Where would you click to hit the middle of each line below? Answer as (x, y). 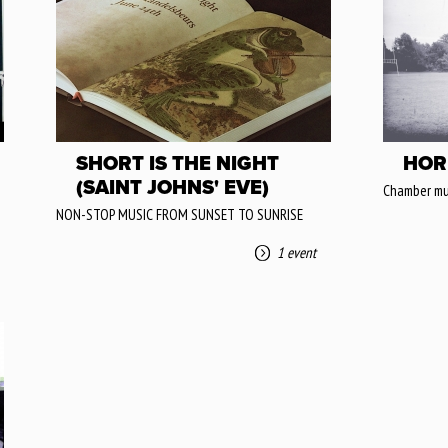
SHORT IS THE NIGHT (177, 164)
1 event (296, 252)
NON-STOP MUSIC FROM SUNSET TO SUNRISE (179, 214)
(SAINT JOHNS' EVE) (172, 188)
